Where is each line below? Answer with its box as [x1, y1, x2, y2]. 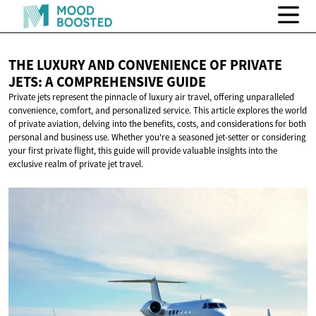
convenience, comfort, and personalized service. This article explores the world [8, 104, 307, 117]
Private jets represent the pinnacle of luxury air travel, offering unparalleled [8, 91, 294, 104]
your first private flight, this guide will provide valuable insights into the [8, 145, 277, 157]
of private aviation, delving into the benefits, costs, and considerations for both [8, 118, 306, 130]
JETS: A [8, 73, 56, 92]
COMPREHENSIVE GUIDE [56, 73, 206, 92]
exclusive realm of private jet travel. [8, 158, 143, 171]
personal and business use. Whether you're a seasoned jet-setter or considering [8, 131, 306, 144]
